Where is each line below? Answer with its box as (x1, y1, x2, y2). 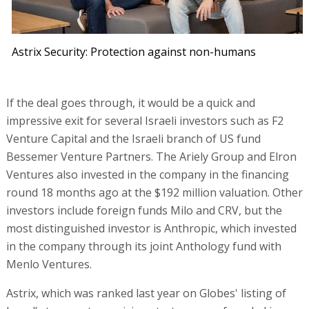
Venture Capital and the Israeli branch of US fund (6, 131, 261, 147)
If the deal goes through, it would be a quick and (6, 95, 255, 111)
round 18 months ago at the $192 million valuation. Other (6, 185, 303, 201)
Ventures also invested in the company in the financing (6, 167, 289, 183)
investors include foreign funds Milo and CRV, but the (6, 203, 282, 219)
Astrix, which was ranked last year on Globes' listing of (6, 286, 286, 301)
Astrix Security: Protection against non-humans (12, 44, 257, 60)
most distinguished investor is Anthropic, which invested (6, 221, 297, 237)
